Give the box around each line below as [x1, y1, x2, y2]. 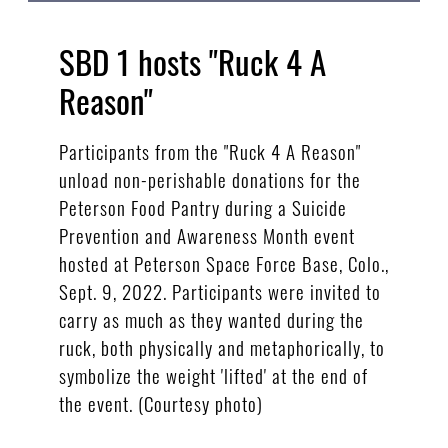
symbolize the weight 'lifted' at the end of [58, 360, 368, 389]
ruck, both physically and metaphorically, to [58, 332, 385, 361]
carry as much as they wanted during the [58, 304, 364, 333]
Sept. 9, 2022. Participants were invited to [58, 276, 381, 305]
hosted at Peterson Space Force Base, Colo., [58, 248, 389, 277]
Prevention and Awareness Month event [58, 220, 355, 249]
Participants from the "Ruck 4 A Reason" [58, 136, 361, 165]
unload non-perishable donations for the [58, 164, 361, 193]
